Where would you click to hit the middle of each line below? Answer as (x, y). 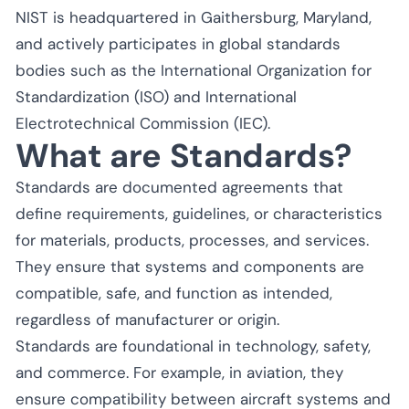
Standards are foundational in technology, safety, (193, 346)
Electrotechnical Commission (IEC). (143, 123)
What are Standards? (184, 155)
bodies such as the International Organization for (194, 70)
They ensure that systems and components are (190, 266)
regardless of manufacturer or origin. (147, 319)
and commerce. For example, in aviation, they (179, 372)
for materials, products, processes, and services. (192, 240)
